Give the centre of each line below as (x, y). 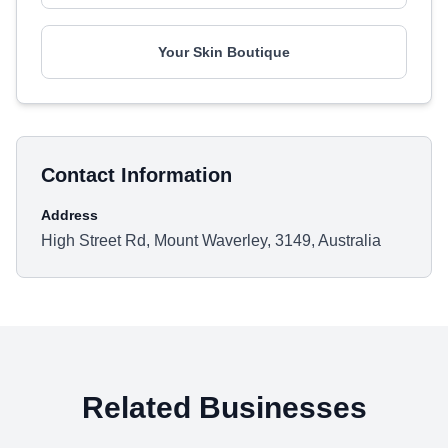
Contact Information (136, 175)
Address (69, 215)
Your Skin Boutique (224, 52)
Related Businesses (224, 407)
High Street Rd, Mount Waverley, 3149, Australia (211, 240)
